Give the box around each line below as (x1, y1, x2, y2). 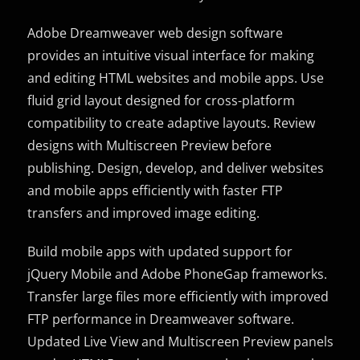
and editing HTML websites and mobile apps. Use (27, 68, 325, 87)
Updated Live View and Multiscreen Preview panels (27, 332, 334, 350)
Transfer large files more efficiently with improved (27, 287, 329, 305)
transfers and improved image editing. (27, 203, 260, 222)
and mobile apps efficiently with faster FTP (27, 181, 284, 199)
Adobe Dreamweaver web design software (27, 23, 284, 42)
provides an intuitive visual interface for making (27, 46, 315, 64)
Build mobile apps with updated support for (27, 242, 293, 260)
